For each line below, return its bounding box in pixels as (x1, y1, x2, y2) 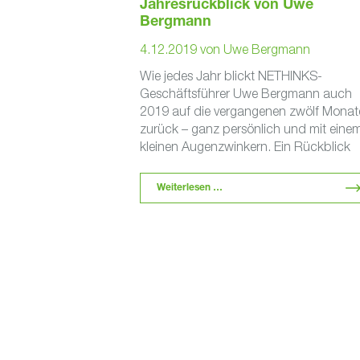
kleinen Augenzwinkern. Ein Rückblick (139, 139, 350, 153)
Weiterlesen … (156, 183, 223, 193)
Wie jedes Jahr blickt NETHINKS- (139, 68, 322, 83)
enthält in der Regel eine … (139, 157, 290, 171)
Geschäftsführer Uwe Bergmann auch (139, 86, 352, 100)
